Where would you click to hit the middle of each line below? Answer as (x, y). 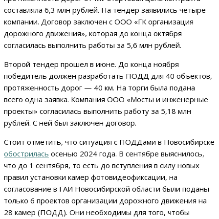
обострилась (26, 154)
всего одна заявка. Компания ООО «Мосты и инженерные (106, 99)
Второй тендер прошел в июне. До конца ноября (91, 64)
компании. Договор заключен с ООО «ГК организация (99, 22)
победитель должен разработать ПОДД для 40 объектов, (108, 76)
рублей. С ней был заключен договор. (70, 123)
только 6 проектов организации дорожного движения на (105, 201)
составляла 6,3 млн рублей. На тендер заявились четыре (105, 10)
